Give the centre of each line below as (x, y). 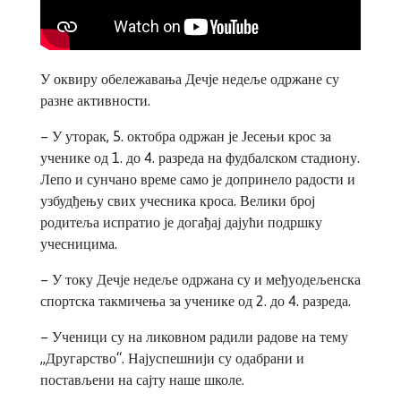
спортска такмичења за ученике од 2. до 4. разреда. (196, 300)
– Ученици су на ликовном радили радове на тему (194, 336)
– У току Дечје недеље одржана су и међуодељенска (200, 279)
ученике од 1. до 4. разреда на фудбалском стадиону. (200, 157)
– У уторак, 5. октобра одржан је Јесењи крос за (186, 136)
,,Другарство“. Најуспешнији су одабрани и (172, 358)
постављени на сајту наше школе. (142, 379)
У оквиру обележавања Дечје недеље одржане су (190, 78)
